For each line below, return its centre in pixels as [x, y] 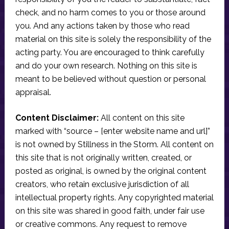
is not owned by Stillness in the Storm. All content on [114, 144]
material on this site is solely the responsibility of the [113, 39]
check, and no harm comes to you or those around [110, 12]
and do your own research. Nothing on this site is [106, 65]
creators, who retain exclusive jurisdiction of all [102, 184]
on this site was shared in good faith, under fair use [110, 211]
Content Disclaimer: [57, 118]
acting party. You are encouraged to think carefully [110, 52]
